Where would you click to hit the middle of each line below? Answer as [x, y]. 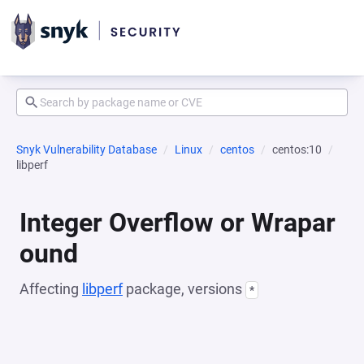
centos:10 [297, 149]
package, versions [184, 289]
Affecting [51, 289]
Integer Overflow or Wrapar [178, 223]
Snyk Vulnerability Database [87, 149]
